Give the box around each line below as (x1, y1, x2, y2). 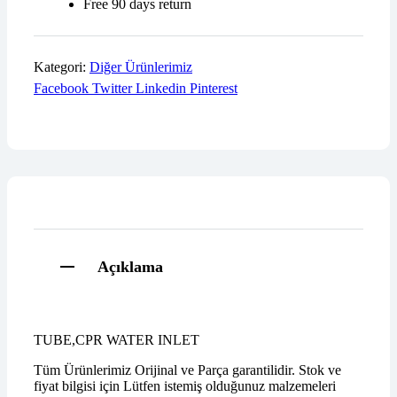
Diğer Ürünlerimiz (90, 59, 192, 74)
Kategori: (34, 59, 90, 74)
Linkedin (136, 81, 186, 96)
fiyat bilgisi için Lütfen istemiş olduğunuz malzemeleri (34, 378, 336, 393)
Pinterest (190, 81, 237, 96)
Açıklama (97, 258, 163, 276)
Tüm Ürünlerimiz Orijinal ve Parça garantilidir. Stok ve (34, 362, 341, 378)
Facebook (34, 81, 89, 96)
